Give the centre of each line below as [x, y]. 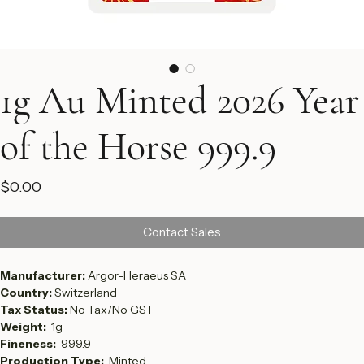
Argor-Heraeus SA [137, 306]
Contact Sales [182, 263]
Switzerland [86, 323]
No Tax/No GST [112, 340]
